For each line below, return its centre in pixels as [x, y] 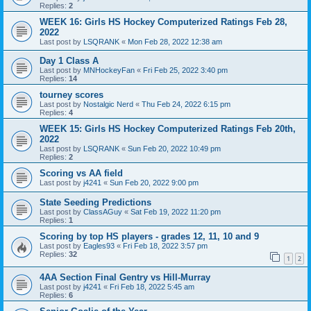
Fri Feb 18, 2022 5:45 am [152, 286]
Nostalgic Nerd [108, 104]
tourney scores [72, 94]
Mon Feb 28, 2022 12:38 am [175, 41]
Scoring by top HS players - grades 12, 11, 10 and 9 [149, 236]
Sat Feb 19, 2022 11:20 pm [176, 211]
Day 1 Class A [69, 60]
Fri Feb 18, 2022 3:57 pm [165, 245]
